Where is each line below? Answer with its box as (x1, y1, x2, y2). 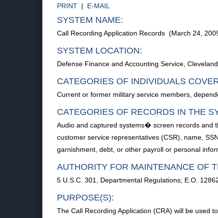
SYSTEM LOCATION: (57, 46, 142, 55)
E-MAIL (87, 2, 110, 10)
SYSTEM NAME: (57, 15, 123, 25)
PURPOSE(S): (57, 193, 114, 202)
